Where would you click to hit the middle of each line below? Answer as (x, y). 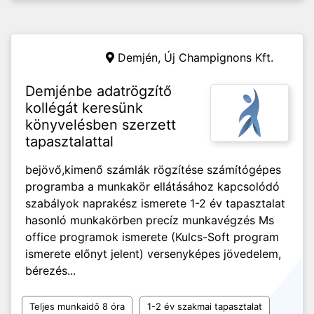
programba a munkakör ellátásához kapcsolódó (152, 186)
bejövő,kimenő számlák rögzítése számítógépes (153, 170)
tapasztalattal (69, 142)
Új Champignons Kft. (219, 57)
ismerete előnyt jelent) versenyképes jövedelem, (153, 254)
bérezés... (50, 271)
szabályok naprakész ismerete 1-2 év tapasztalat (155, 203)
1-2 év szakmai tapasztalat (205, 306)
